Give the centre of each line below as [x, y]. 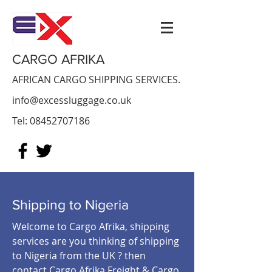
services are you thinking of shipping [96, 241]
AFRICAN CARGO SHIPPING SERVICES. [96, 80]
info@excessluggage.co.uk [72, 100]
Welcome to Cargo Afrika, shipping [91, 226]
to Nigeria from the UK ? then [79, 256]
